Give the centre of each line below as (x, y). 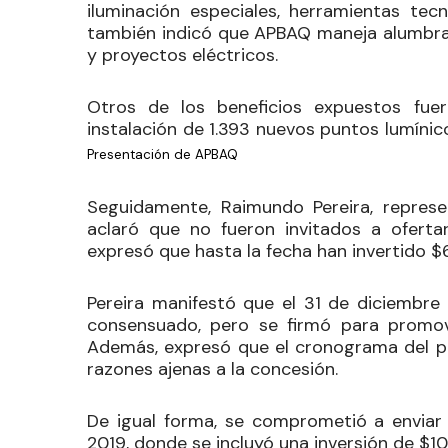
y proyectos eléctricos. (185, 54)
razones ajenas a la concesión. (215, 368)
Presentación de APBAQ (162, 154)
